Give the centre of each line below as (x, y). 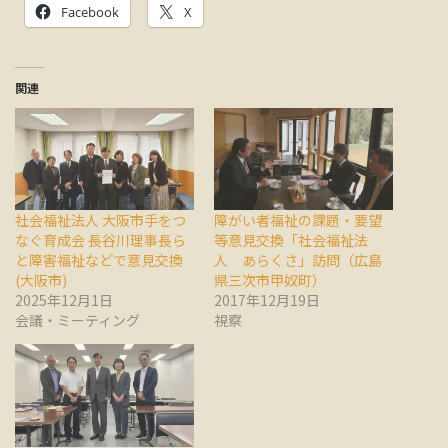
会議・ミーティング (77, 320)
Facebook (90, 11)
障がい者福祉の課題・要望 (298, 220)
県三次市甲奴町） (270, 280)
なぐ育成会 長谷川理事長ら (100, 240)
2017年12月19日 (267, 300)
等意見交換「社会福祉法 (291, 240)
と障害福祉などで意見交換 (99, 260)
